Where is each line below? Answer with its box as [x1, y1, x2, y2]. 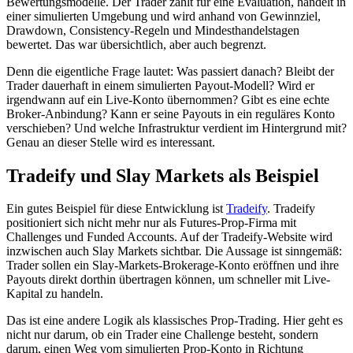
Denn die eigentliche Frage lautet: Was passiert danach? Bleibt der [6, 64, 334, 78]
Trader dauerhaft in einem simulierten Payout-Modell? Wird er [6, 78, 314, 92]
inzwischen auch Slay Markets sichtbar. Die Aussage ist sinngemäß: [6, 244, 342, 258]
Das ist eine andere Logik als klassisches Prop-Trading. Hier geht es [6, 314, 343, 328]
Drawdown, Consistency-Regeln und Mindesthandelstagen [6, 23, 299, 37]
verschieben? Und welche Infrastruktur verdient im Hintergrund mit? [6, 121, 347, 135]
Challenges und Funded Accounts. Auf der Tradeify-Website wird [6, 230, 333, 244]
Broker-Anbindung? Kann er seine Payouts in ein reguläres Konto [6, 106, 335, 121]
